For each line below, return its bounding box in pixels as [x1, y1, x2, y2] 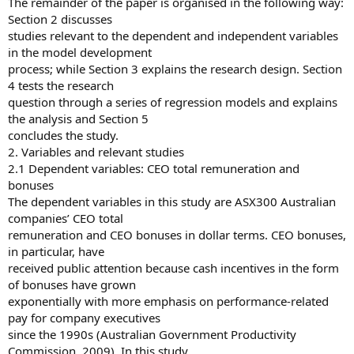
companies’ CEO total [8, 210, 123, 226]
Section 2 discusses [8, 11, 112, 27]
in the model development [8, 44, 152, 60]
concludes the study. [8, 127, 119, 143]
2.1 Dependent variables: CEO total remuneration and [8, 160, 299, 176]
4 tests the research [8, 77, 114, 93]
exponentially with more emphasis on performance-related [8, 293, 329, 309]
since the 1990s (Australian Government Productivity [8, 326, 296, 342]
